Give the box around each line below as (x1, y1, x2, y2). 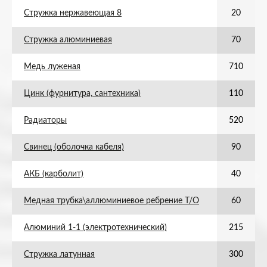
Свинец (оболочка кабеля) (24, 143, 124, 151)
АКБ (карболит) (24, 170, 83, 178)
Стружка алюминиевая (24, 36, 112, 44)
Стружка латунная (24, 250, 95, 259)
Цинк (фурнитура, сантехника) (24, 89, 141, 98)
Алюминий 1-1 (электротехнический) (24, 223, 167, 232)
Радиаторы (24, 116, 67, 125)
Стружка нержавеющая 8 (24, 9, 122, 17)
